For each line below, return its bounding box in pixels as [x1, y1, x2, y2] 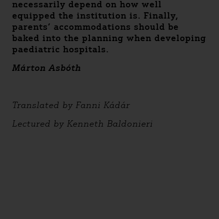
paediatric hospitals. [12, 44, 109, 55]
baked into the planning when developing [12, 33, 206, 44]
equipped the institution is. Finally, [12, 10, 178, 21]
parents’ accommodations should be [12, 22, 179, 32]
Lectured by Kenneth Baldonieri [12, 118, 153, 129]
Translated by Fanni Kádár [12, 100, 130, 110]
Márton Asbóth [12, 63, 81, 73]
